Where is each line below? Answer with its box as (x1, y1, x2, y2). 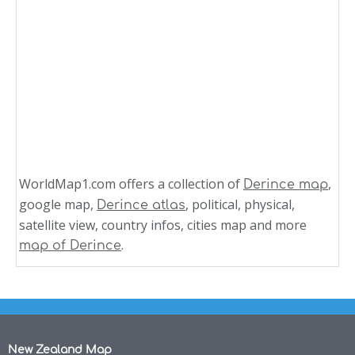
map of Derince (19, 239, 121, 254)
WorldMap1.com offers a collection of (19, 175, 243, 193)
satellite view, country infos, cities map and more (19, 216, 307, 235)
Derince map (243, 177, 328, 193)
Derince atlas (97, 198, 185, 213)
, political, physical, (185, 196, 295, 214)
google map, (19, 196, 97, 214)
